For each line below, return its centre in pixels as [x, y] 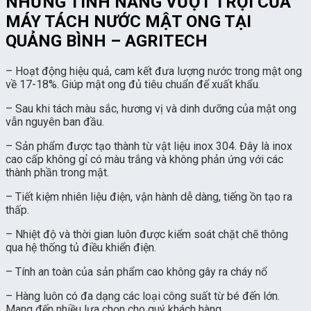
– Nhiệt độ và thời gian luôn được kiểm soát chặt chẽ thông [147, 234]
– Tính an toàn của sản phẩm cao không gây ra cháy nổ [136, 271]
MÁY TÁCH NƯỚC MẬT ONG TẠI [128, 21]
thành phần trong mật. [59, 172]
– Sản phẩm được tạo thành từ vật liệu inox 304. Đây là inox [149, 146]
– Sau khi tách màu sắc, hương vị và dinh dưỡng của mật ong [151, 108]
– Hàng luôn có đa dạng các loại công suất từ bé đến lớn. [143, 296]
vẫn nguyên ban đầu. [56, 121]
